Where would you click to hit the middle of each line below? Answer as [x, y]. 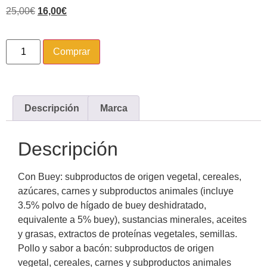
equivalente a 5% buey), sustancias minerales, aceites [132, 220]
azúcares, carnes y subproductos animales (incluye [126, 191]
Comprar [72, 51]
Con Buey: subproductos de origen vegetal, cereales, [130, 177]
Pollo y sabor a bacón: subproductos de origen [116, 249]
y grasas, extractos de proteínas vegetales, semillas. [128, 234]
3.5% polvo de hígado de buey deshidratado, [112, 206]
